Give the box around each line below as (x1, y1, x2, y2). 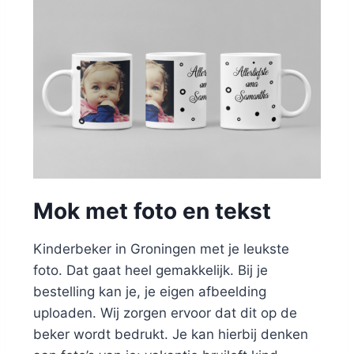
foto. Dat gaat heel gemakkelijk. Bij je (33, 262, 268, 278)
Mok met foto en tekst (33, 197, 271, 224)
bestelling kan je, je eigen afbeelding (33, 283, 266, 299)
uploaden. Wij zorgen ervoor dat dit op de (33, 304, 297, 321)
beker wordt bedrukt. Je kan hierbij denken (33, 326, 308, 342)
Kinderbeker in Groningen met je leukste (33, 240, 289, 257)
